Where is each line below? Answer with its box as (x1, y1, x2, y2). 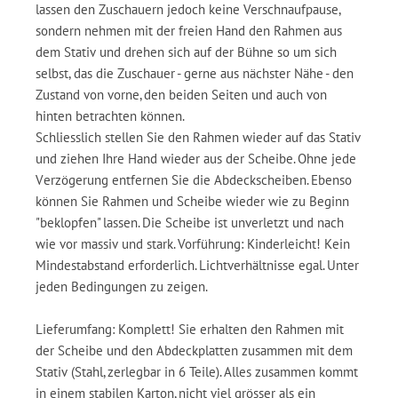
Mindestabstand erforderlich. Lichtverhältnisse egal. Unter (36, 257, 359, 274)
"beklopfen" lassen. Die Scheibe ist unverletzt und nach (36, 214, 344, 231)
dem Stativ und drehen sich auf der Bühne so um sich (36, 44, 337, 60)
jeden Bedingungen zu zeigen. (36, 278, 208, 295)
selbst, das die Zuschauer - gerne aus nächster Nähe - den (36, 65, 354, 82)
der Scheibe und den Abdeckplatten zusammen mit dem (36, 342, 353, 359)
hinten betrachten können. (36, 107, 185, 124)
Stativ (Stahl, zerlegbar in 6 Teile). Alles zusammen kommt (36, 363, 358, 380)
